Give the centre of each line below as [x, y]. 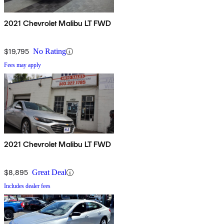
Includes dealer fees [27, 186]
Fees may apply [22, 65]
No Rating [49, 51]
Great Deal [49, 172]
